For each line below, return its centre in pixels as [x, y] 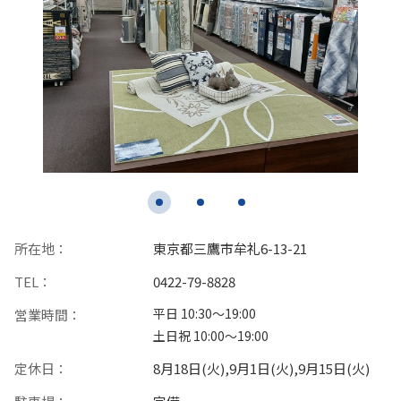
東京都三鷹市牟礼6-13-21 [230, 249]
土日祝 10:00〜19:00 [211, 336]
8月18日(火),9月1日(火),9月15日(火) [262, 369]
